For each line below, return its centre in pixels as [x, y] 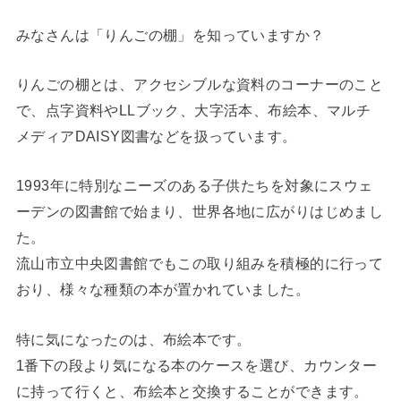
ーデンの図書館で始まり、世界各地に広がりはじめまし [200, 212]
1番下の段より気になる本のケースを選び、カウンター [196, 365]
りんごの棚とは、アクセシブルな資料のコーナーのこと [200, 85]
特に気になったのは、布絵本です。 [133, 339]
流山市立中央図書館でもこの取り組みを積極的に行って [200, 264]
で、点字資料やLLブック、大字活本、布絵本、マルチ [193, 111]
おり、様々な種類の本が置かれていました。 [163, 290]
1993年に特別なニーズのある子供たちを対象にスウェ [194, 186]
